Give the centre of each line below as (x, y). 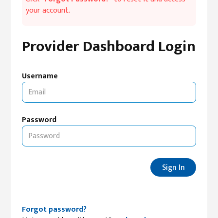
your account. (48, 10)
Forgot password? (54, 209)
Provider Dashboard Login (109, 46)
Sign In (173, 167)
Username (40, 76)
